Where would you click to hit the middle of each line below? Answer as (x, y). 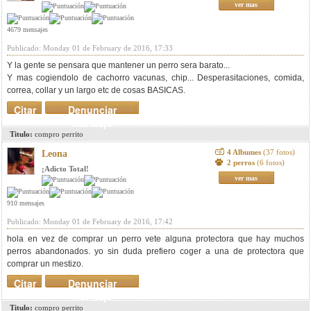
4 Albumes (245, 152)
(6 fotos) (270, 162)
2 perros (242, 162)
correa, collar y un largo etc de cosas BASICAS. (96, 90)
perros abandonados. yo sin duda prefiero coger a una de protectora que (155, 251)
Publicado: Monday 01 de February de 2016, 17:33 (90, 48)
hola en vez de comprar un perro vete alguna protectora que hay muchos (155, 239)
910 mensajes (26, 203)
